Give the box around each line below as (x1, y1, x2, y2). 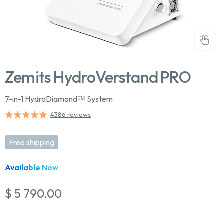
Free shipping (9, 137, 54, 147)
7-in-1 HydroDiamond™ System (5, 94, 113, 104)
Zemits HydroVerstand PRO (5, 67, 191, 87)
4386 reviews (50, 110, 91, 118)
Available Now (5, 162, 58, 172)
